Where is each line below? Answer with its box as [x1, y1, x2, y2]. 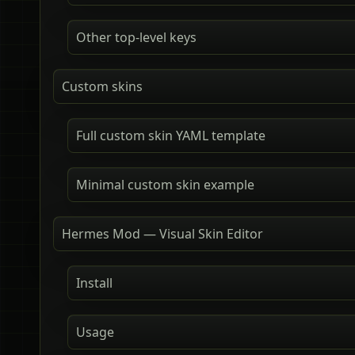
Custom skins [62, 78, 143, 96]
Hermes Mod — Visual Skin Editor [62, 225, 263, 243]
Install [76, 274, 113, 292]
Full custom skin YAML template [76, 127, 265, 145]
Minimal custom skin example [76, 176, 254, 194]
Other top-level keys [76, 29, 197, 47]
